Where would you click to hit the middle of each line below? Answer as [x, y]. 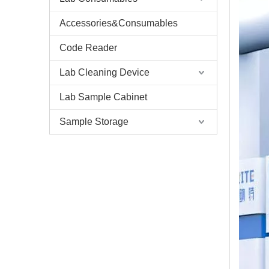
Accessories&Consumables [119, 23]
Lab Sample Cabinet [103, 97]
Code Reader [88, 48]
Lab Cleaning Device [104, 72]
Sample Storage [94, 122]
